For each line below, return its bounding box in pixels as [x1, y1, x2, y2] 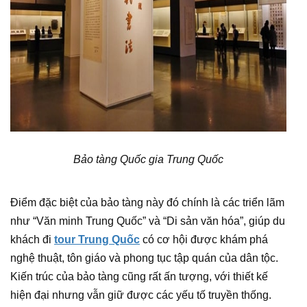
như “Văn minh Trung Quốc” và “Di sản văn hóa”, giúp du [10, 215, 285, 227]
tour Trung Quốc [54, 234, 140, 245]
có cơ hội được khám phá [140, 234, 268, 245]
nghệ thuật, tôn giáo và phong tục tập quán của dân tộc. [10, 252, 278, 264]
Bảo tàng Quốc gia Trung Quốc [73, 153, 223, 165]
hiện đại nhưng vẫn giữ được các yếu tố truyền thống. [10, 289, 271, 301]
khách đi [10, 234, 54, 245]
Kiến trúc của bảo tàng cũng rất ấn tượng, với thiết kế [10, 271, 268, 282]
